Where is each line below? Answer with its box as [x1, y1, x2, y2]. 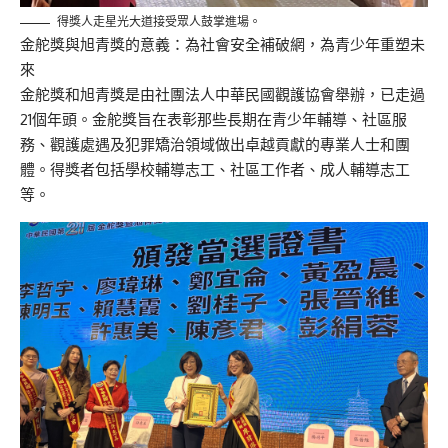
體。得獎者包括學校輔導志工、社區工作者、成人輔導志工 [20, 160, 410, 180]
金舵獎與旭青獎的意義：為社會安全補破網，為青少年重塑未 [20, 35, 425, 55]
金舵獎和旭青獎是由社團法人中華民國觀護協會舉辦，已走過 [20, 85, 425, 105]
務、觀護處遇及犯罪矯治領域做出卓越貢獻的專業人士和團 [20, 135, 410, 155]
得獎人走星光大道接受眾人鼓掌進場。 [57, 14, 261, 30]
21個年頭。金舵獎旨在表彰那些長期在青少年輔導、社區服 [20, 110, 407, 130]
